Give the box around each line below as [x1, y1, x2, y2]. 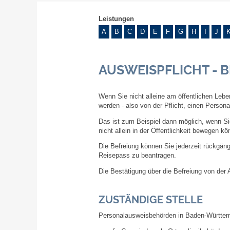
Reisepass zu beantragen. [99, 152, 176, 160]
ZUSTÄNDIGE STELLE [99, 194, 203, 206]
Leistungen [99, 15, 134, 23]
